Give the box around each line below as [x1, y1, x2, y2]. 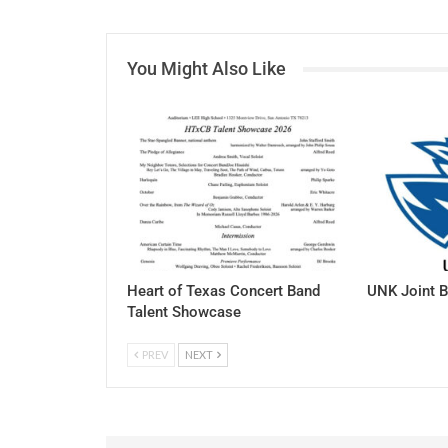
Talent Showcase [127, 303, 241, 322]
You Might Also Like [127, 58, 286, 80]
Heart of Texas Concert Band [127, 282, 320, 301]
